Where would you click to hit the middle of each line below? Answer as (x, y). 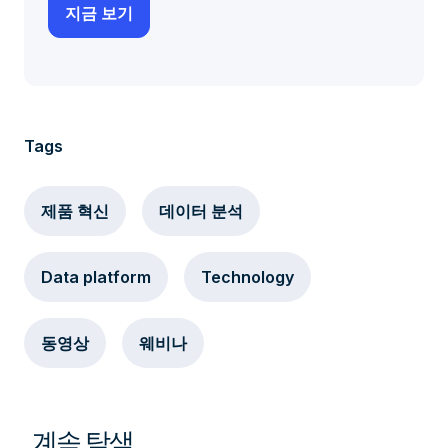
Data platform (96, 277)
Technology (247, 277)
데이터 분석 (201, 211)
